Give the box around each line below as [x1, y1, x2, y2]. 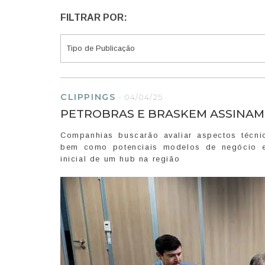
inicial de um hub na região [60, 154, 180, 164]
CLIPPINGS [60, 92, 116, 103]
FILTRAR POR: [60, 12, 127, 22]
